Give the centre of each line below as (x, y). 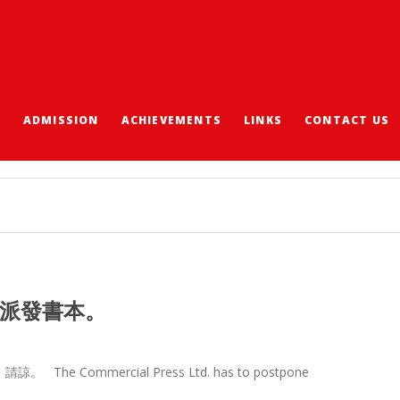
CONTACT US (347, 120)
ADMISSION (61, 120)
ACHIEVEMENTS (171, 120)
